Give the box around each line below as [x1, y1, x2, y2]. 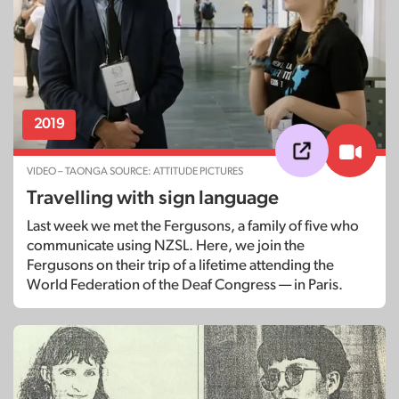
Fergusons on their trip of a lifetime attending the [27, 257, 334, 273]
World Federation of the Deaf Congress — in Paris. [27, 277, 343, 293]
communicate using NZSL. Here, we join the [27, 238, 305, 254]
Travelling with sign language [27, 188, 279, 208]
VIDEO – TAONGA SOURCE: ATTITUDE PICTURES [27, 166, 243, 177]
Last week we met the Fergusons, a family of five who [27, 218, 359, 234]
